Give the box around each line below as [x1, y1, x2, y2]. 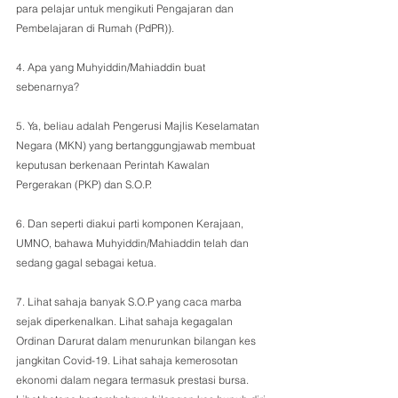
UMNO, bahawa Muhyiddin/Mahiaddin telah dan [16, 236, 251, 250]
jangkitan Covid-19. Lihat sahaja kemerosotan [16, 354, 241, 367]
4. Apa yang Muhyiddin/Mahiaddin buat [16, 60, 208, 74]
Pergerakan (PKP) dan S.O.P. [16, 178, 155, 191]
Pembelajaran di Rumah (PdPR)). [16, 21, 174, 35]
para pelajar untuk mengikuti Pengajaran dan [16, 2, 236, 15]
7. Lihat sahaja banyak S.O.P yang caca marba [16, 295, 244, 308]
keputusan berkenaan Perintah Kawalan [16, 158, 212, 171]
